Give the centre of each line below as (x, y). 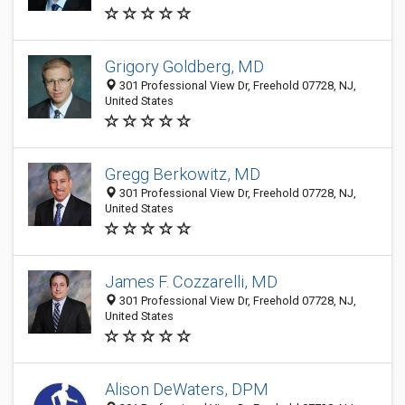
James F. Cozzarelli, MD (191, 282)
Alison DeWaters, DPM (187, 389)
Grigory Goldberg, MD (184, 66)
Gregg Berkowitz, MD (183, 174)
